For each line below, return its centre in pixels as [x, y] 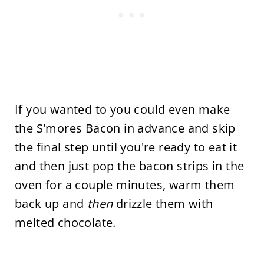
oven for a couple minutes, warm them [125, 185]
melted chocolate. [65, 223]
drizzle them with [163, 204]
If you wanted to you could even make [122, 110]
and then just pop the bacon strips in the [129, 166]
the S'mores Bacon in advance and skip [125, 128]
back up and [51, 204]
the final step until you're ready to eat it [126, 147]
